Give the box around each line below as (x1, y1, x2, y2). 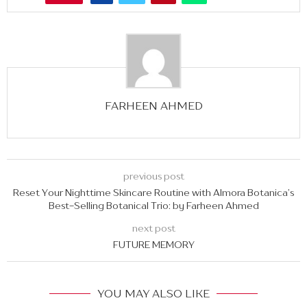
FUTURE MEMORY (112, 238, 195, 251)
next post (132, 222, 175, 234)
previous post (123, 170, 184, 182)
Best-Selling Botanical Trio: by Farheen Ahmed (48, 199, 259, 212)
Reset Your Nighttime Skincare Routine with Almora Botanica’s (13, 186, 294, 199)
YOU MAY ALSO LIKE (97, 286, 210, 301)
